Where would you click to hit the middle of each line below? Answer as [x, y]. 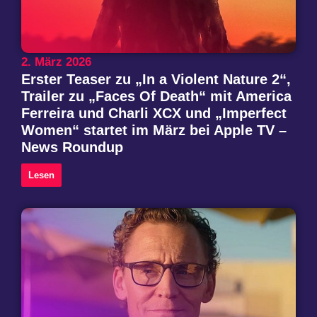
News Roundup [72, 147]
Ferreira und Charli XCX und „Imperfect [154, 113]
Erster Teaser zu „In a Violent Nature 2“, [156, 79]
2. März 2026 [56, 62]
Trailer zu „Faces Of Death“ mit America [156, 96]
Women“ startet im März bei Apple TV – [154, 130]
